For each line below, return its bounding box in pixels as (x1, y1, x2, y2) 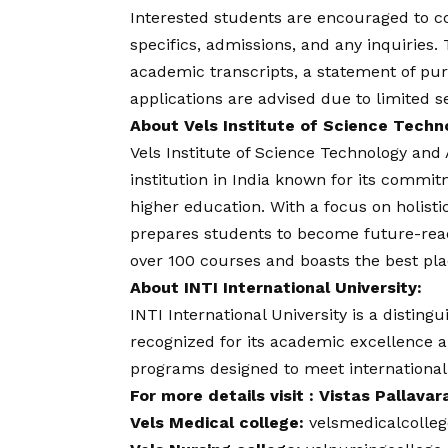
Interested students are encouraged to (130, 7, 434, 27)
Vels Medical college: (130, 412, 309, 432)
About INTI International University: (130, 277, 422, 297)
